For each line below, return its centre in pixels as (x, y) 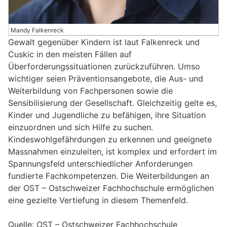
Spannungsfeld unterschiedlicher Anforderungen (100, 164)
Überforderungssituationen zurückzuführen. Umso (104, 67)
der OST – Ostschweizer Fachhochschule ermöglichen (111, 188)
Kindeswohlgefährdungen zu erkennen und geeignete (110, 140)
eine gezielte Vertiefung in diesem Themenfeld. (98, 200)
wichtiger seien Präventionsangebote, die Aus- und (106, 79)
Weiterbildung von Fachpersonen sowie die (90, 91)
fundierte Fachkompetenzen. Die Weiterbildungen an (109, 176)
